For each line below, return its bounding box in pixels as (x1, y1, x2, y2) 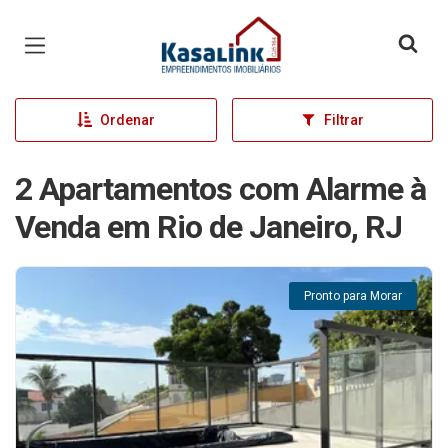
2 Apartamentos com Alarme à (15, 170, 426, 208)
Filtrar (323, 112, 364, 128)
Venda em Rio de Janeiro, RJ (15, 208, 402, 246)
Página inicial (160, 18, 276, 42)
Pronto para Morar (304, 289, 402, 303)
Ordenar (99, 112, 155, 128)
